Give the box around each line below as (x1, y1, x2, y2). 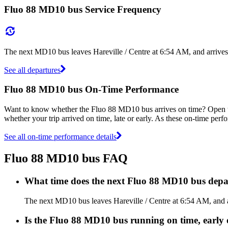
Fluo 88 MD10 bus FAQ (4, 151, 128, 165)
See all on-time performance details (4, 132, 117, 141)
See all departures (4, 65, 61, 74)
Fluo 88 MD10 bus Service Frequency (4, 4, 161, 15)
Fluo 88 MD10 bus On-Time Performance (4, 84, 179, 95)
